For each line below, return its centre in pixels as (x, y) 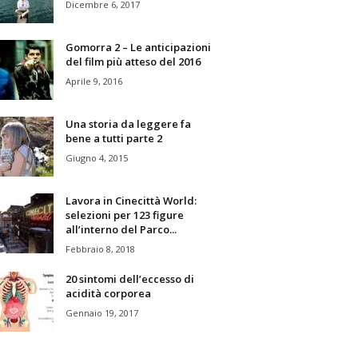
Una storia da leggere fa (128, 123)
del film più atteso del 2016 (133, 61)
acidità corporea (108, 293)
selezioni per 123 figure (124, 215)
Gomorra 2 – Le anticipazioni (138, 47)
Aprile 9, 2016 (93, 81)
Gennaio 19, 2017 (101, 312)
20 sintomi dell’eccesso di (129, 278)
